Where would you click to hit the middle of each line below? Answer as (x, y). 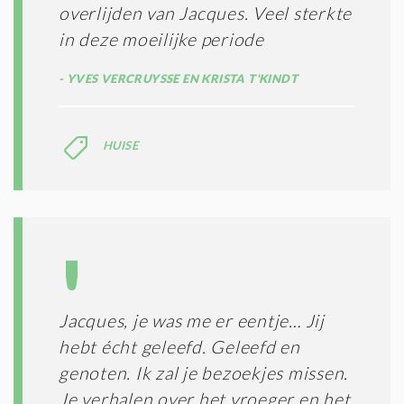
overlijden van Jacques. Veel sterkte (205, 13)
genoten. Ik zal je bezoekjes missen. (203, 372)
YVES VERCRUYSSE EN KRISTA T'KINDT (181, 78)
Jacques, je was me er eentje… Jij (192, 320)
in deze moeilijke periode (161, 39)
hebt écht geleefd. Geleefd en (179, 346)
